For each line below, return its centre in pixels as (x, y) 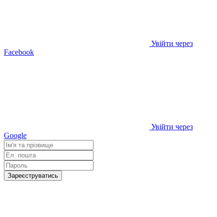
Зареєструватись (33, 175)
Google (15, 135)
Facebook (19, 52)
